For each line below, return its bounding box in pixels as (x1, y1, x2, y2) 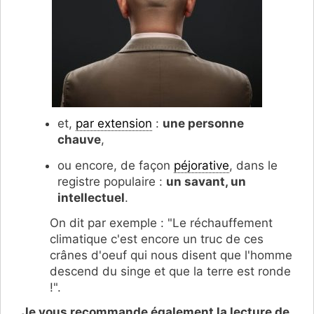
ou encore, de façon (57, 158, 174, 172)
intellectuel (57, 190, 125, 205)
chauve (57, 132, 101, 147)
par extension (76, 116, 152, 131)
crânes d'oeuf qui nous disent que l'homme (50, 248, 292, 263)
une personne (163, 116, 244, 131)
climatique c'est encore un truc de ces (50, 232, 264, 247)
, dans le (229, 158, 278, 172)
